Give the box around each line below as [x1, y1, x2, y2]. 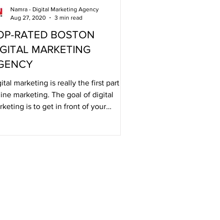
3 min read [55, 14, 82, 21]
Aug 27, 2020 [10, 14, 46, 21]
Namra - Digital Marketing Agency [10, 6, 99, 13]
